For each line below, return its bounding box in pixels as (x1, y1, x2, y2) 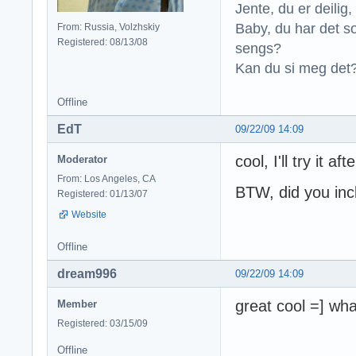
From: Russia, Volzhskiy (57, 21, 160, 33)
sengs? (235, 39, 281, 56)
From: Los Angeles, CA (57, 172, 156, 184)
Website (72, 208, 106, 220)
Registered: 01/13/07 (57, 188, 148, 199)
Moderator (57, 153, 107, 165)
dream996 (57, 266, 117, 281)
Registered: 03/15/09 (57, 317, 148, 329)
